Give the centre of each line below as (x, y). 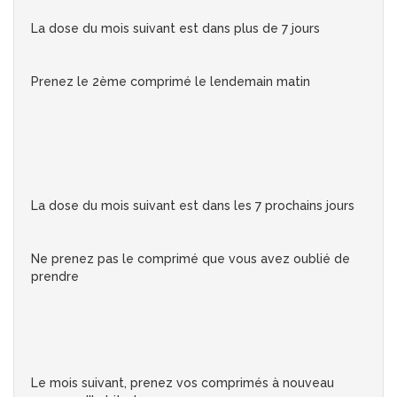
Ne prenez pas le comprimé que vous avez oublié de (191, 259)
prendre (55, 277)
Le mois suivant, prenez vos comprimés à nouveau (183, 383)
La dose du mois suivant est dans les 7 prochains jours (193, 206)
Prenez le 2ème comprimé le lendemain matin (171, 82)
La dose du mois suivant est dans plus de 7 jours (175, 29)
